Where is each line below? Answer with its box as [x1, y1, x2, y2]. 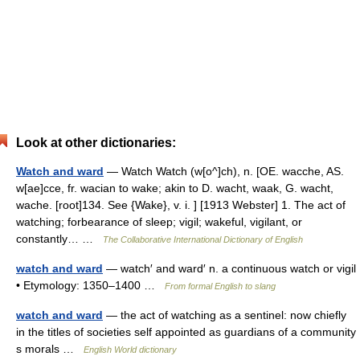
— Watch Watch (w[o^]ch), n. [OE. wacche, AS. [104, 165, 344, 178]
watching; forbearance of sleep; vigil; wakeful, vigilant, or [16, 215, 302, 228]
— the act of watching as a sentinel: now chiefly [103, 309, 346, 321]
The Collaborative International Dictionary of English [103, 235, 303, 244]
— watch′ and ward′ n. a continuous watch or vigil [103, 262, 356, 275]
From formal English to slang [165, 281, 276, 291]
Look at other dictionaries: [16, 136, 176, 149]
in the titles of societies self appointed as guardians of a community [16, 325, 356, 338]
